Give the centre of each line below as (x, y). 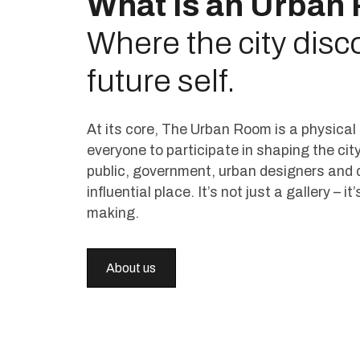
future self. (161, 81)
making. (114, 213)
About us (131, 268)
